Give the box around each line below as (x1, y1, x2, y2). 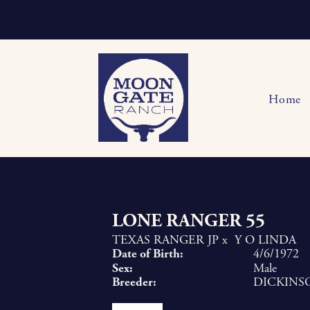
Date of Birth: (112, 246, 183, 262)
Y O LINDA (235, 232, 296, 248)
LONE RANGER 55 (112, 209, 265, 233)
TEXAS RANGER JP (112, 232, 219, 248)
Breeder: (112, 274, 156, 290)
